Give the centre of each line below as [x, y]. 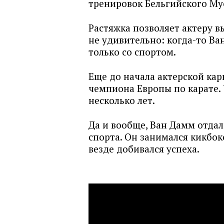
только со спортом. [133, 52]
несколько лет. [122, 100]
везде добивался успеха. [144, 149]
